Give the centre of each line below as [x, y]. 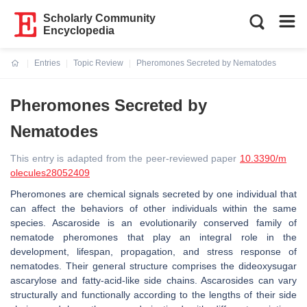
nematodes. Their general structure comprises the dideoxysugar [153, 266]
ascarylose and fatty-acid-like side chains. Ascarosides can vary [153, 280]
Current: [27, 71]
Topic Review [98, 63]
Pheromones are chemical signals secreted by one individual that [153, 194]
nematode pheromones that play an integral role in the [153, 237]
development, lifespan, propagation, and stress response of [153, 251]
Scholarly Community [100, 18]
